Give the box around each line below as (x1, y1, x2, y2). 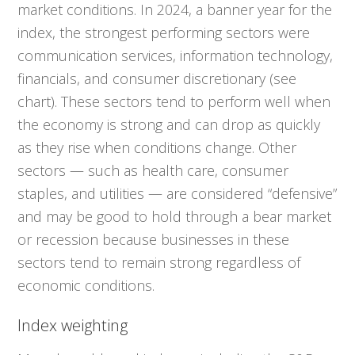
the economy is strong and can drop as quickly (17, 115, 321, 134)
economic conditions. (17, 276, 155, 295)
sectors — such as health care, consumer (17, 161, 289, 180)
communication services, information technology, (17, 46, 334, 65)
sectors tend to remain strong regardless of (17, 253, 301, 272)
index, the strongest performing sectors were (17, 23, 311, 42)
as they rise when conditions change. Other (17, 138, 297, 157)
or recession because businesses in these (17, 230, 290, 249)
